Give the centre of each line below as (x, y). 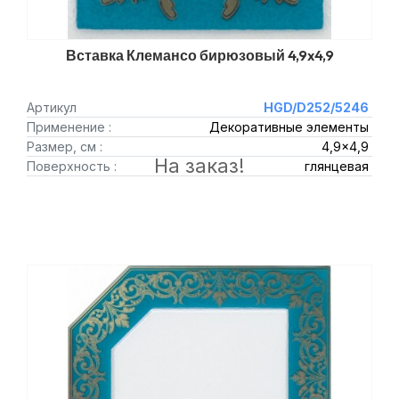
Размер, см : (65, 147)
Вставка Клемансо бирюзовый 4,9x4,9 (199, 55)
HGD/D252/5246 (316, 107)
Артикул (52, 107)
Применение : (69, 127)
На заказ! (199, 166)
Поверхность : (72, 166)
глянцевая (336, 166)
